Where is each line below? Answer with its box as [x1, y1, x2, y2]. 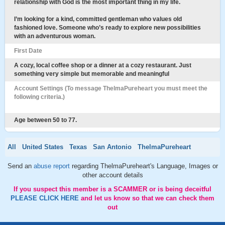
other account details [82, 171, 143, 179]
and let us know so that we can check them [81, 194, 214, 202]
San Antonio [93, 143, 132, 151]
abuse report [33, 162, 72, 170]
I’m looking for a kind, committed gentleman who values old [14, 16, 182, 23]
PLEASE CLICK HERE [11, 194, 81, 202]
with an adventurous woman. [14, 33, 95, 40]
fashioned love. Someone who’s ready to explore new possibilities [14, 24, 201, 31]
